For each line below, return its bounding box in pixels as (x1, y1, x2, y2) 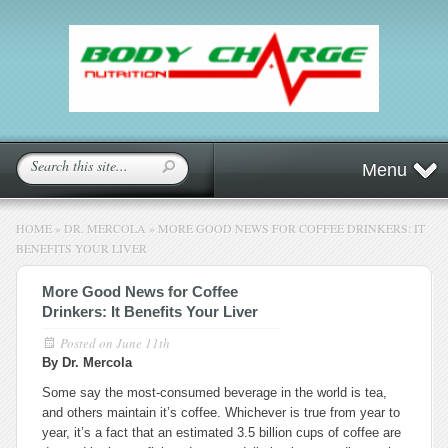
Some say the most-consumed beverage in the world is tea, (42, 385, 387, 400)
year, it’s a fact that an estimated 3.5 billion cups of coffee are (42, 425, 401, 440)
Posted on (60, 334, 116, 352)
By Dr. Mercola (42, 355, 132, 370)
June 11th (116, 334, 170, 352)
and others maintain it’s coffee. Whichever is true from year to (42, 405, 400, 420)
